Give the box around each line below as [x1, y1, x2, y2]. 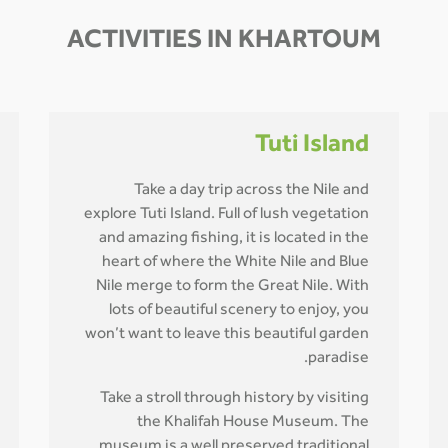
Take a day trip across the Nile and [134, 183, 369, 199]
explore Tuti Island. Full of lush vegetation [84, 207, 369, 223]
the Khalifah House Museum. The [137, 415, 369, 431]
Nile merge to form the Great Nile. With [96, 279, 369, 295]
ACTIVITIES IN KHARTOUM [67, 29, 381, 56]
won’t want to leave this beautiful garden [85, 327, 369, 343]
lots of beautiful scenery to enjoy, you [109, 303, 369, 319]
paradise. [308, 351, 369, 367]
